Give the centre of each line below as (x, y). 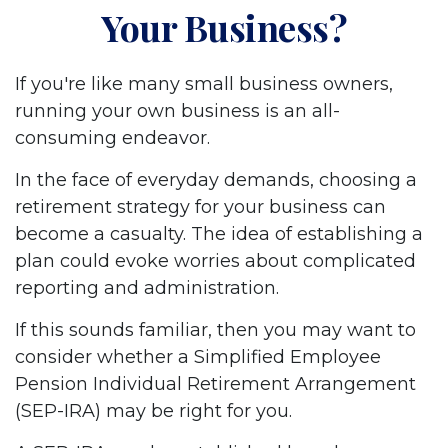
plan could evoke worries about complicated (215, 261)
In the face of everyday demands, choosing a (216, 180)
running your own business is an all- (177, 111)
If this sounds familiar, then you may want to (215, 330)
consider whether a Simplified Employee (198, 357)
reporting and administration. (147, 288)
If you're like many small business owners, (204, 84)
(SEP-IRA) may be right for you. (153, 411)
